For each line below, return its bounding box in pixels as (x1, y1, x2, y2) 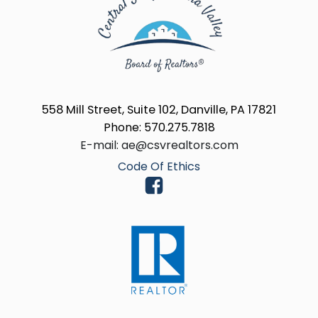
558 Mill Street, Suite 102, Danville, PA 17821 (42, 101, 276, 118)
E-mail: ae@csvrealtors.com (79, 136, 238, 153)
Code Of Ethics (118, 158, 200, 175)
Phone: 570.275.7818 (103, 119, 215, 136)
